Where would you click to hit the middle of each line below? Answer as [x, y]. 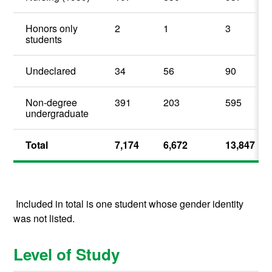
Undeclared [51, 71]
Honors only [52, 29]
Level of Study [67, 254]
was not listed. [44, 219]
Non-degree [52, 103]
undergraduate [57, 114]
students [44, 39]
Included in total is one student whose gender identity [130, 204]
